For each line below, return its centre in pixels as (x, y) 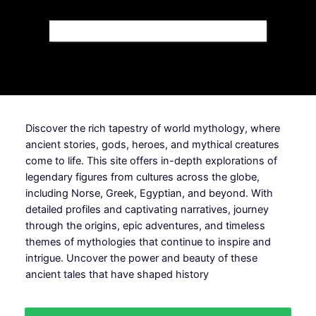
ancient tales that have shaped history (117, 274)
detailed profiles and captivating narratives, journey (147, 209)
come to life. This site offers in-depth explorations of (151, 160)
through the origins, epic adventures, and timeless (145, 225)
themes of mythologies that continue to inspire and (148, 242)
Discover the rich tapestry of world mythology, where (152, 128)
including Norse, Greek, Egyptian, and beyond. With (149, 193)
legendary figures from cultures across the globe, (142, 177)
